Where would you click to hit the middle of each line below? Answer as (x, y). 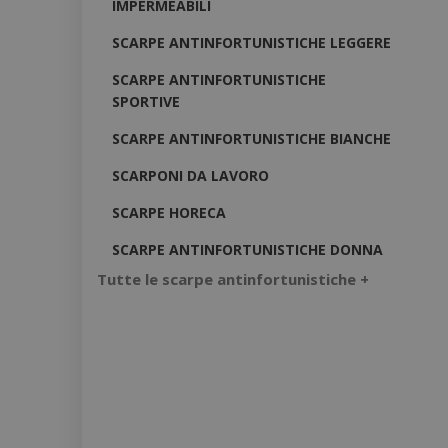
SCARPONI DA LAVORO (190, 175)
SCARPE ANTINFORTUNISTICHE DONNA (247, 249)
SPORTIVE (146, 101)
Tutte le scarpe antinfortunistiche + (233, 279)
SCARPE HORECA (169, 212)
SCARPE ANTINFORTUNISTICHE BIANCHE (251, 138)
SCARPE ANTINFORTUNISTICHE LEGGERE (251, 42)
